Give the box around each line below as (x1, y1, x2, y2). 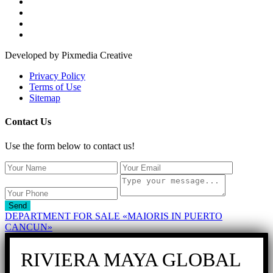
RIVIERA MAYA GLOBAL (21, 248, 241, 271)
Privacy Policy (29, 71, 85, 82)
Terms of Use (29, 82, 81, 93)
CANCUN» (5, 221, 52, 232)
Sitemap (29, 93, 60, 104)
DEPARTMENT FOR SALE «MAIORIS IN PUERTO (5, 210, 222, 221)
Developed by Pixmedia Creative (5, 50, 132, 61)
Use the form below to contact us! (5, 140, 135, 151)
